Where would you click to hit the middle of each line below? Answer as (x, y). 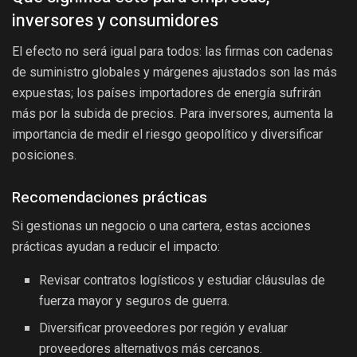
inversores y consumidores (115, 21)
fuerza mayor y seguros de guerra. (135, 302)
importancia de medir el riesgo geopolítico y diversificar (167, 135)
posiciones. (44, 155)
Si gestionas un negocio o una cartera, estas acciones (161, 226)
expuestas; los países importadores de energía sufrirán (167, 93)
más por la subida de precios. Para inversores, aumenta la (173, 114)
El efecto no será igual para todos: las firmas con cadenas (173, 52)
